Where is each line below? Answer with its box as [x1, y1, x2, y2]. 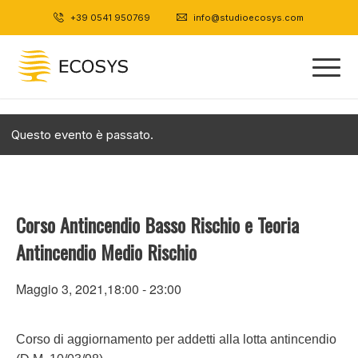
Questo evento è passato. [11, 127, 153, 142]
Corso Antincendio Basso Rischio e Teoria [16, 210, 299, 239]
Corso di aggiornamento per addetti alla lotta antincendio [16, 332, 336, 346]
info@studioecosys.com [193, 12, 304, 23]
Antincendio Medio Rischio [16, 237, 197, 266]
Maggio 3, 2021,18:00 [16, 280, 139, 298]
